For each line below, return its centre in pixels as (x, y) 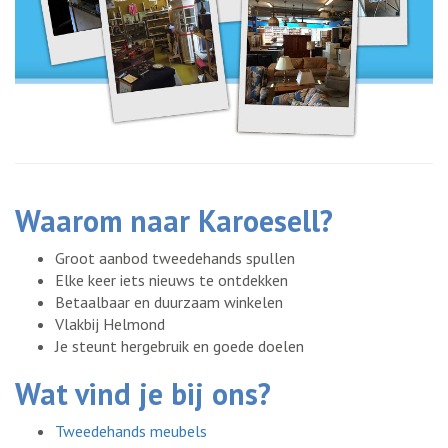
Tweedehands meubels (131, 431)
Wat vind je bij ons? (143, 394)
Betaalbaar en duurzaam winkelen (169, 302)
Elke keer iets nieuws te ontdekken (171, 280)
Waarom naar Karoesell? (174, 221)
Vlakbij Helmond (110, 324)
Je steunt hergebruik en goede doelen (179, 346)
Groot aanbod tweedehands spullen (175, 258)
